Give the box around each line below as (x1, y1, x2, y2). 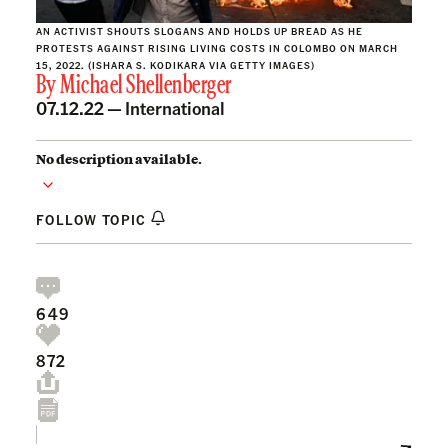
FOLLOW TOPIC (36, 209, 151, 228)
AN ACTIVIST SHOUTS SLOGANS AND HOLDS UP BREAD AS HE (36, 24, 363, 37)
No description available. (36, 149, 202, 168)
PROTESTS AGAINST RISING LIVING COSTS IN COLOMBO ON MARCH (36, 41, 398, 54)
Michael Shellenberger (60, 73, 232, 99)
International (125, 95, 225, 119)
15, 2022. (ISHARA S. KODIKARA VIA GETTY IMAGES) (36, 58, 315, 71)
